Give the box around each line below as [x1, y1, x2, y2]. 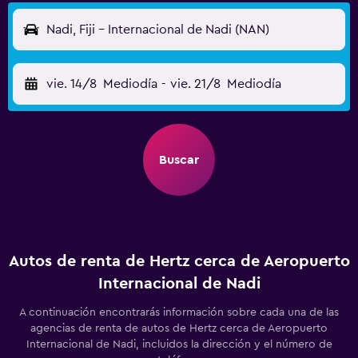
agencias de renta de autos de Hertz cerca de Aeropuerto [30, 323, 328, 334]
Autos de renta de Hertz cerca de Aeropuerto [8, 253, 350, 269]
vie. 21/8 [169, 78, 221, 90]
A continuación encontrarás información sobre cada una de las [19, 307, 339, 318]
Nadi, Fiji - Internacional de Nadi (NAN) [46, 23, 269, 36]
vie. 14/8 [46, 78, 97, 90]
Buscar [159, 153, 199, 166]
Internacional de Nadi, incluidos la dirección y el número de [26, 339, 332, 350]
